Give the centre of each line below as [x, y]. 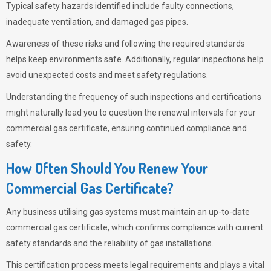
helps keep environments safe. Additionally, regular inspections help [135, 59]
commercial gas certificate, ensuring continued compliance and [126, 128]
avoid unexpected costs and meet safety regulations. [107, 75]
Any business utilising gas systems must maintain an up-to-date [128, 212]
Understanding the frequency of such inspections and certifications [134, 97]
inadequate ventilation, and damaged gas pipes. [98, 22]
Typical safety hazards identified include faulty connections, [120, 6]
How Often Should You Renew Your [107, 168]
